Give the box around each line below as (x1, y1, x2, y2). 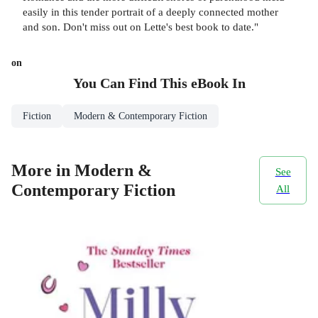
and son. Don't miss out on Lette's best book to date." (23, 21, 258, 33)
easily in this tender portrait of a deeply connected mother (23, 6, 278, 18)
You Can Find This (72, 76, 191, 92)
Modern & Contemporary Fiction (74, 111, 207, 122)
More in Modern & (11, 160, 152, 180)
